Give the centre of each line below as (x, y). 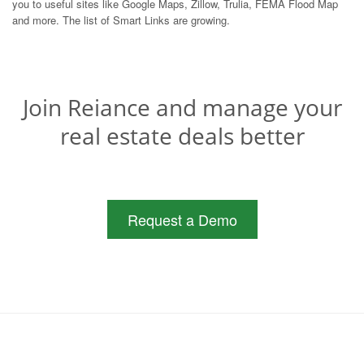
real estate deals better (182, 135)
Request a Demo (182, 219)
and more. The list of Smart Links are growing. (121, 19)
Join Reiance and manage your (182, 107)
